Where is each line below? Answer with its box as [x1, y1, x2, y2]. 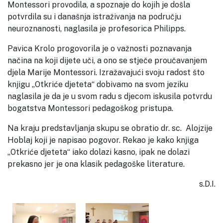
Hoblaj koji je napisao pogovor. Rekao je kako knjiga [7, 135, 199, 145]
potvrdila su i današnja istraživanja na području [7, 11, 181, 21]
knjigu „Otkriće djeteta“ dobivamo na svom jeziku [7, 79, 188, 89]
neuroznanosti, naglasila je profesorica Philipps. [7, 23, 186, 33]
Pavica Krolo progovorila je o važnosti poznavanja [7, 43, 192, 53]
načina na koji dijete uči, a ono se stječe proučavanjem [7, 55, 207, 65]
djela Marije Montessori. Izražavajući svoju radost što [7, 67, 205, 77]
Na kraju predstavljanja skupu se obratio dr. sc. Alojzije [7, 123, 213, 133]
